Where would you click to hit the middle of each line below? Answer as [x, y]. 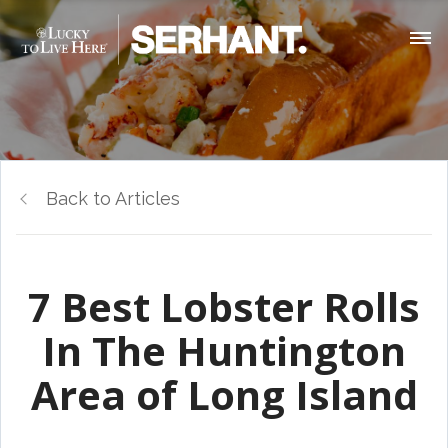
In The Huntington [224, 350]
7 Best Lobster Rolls [224, 306]
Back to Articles [113, 198]
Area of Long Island [224, 394]
